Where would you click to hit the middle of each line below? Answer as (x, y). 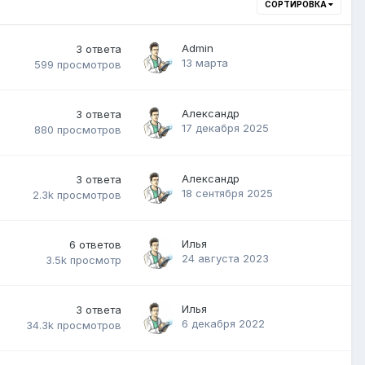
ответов (100, 244)
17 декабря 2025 (225, 128)
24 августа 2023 (225, 258)
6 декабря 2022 (223, 323)
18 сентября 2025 (227, 193)
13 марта (205, 62)
